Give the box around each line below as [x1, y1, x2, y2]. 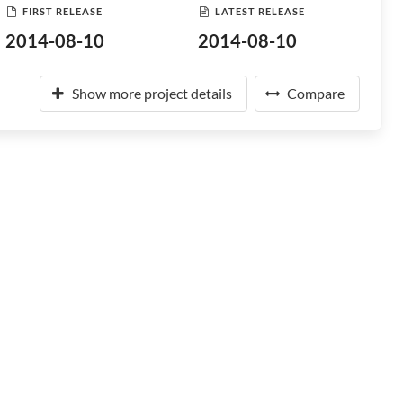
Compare [287, 85, 345, 102]
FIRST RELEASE [22, 4, 103, 17]
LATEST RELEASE [214, 4, 305, 17]
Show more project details [72, 85, 232, 102]
